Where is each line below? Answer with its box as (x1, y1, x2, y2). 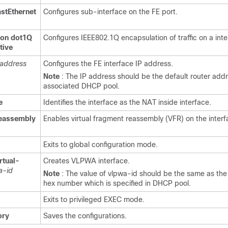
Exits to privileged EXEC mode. (43, 195, 145, 204)
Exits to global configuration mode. (43, 140, 158, 149)
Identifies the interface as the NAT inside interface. (43, 98, 211, 106)
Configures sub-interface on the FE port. (43, 8, 178, 16)
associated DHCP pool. (43, 82, 120, 90)
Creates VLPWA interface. (43, 157, 130, 165)
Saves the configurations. (43, 212, 127, 220)
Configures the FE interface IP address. (43, 60, 173, 68)
